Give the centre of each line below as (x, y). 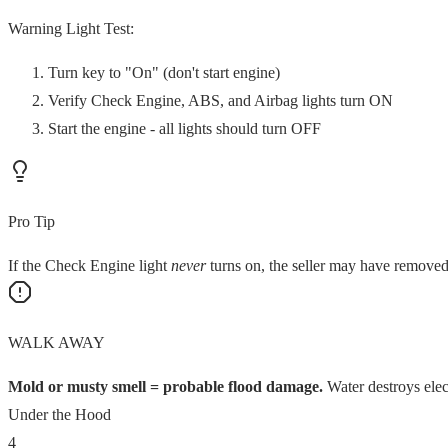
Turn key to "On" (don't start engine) (164, 72)
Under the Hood (59, 414)
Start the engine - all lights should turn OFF (184, 128)
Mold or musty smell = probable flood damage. (165, 386)
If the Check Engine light (89, 265)
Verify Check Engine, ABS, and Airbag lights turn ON (220, 100)
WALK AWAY (56, 342)
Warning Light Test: (71, 28)
